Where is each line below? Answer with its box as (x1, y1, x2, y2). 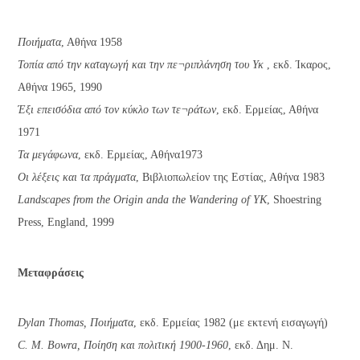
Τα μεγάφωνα (18, 149, 79, 162)
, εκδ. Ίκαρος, (264, 59, 332, 72)
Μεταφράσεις (18, 266, 84, 279)
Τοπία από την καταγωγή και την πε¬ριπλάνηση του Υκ (18, 59, 264, 72)
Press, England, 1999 (18, 216, 115, 229)
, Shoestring (267, 194, 322, 207)
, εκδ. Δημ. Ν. (228, 339, 294, 352)
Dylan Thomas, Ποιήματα (18, 317, 134, 329)
